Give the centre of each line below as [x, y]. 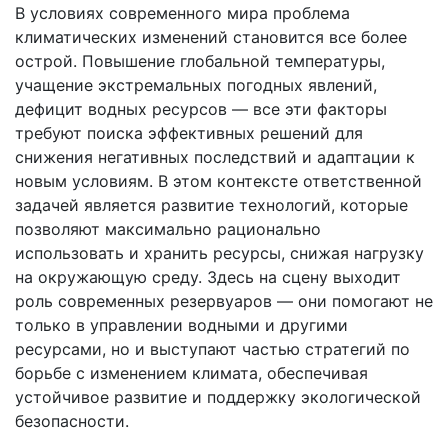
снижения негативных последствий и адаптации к [215, 157]
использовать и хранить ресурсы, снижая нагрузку [219, 253]
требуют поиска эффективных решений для [189, 133]
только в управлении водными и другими [181, 325]
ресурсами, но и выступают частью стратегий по [212, 349]
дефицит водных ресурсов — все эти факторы [201, 109]
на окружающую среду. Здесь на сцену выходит [208, 277]
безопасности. [72, 421]
